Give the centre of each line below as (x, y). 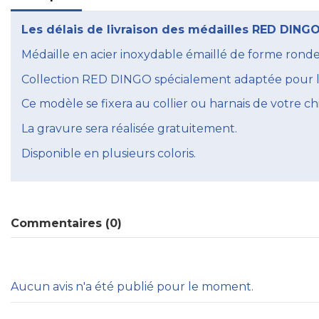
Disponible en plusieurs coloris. (109, 153)
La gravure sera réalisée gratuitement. (129, 129)
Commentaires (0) (66, 223)
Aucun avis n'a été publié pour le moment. (132, 286)
